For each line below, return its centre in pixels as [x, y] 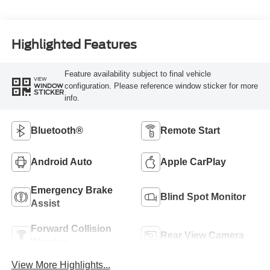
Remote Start [190, 130]
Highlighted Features [74, 45]
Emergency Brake [71, 190]
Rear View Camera [202, 235]
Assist [45, 203]
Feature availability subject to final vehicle [137, 74]
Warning [49, 242]
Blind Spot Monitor [203, 196]
